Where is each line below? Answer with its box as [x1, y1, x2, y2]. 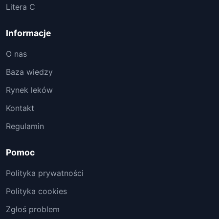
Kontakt [6, 103, 34, 113]
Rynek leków [6, 85, 53, 95]
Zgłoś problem [6, 204, 60, 214]
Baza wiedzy [6, 67, 53, 77]
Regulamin [6, 121, 44, 131]
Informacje [6, 28, 51, 38]
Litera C [6, 2, 35, 12]
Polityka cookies [6, 186, 67, 196]
